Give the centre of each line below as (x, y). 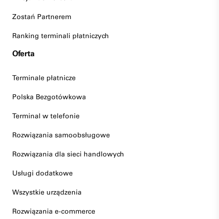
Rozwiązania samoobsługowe (61, 135)
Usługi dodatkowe (43, 173)
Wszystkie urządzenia (47, 192)
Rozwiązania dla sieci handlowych (68, 154)
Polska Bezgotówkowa (49, 97)
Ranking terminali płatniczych (61, 36)
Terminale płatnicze (44, 78)
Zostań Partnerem (42, 17)
